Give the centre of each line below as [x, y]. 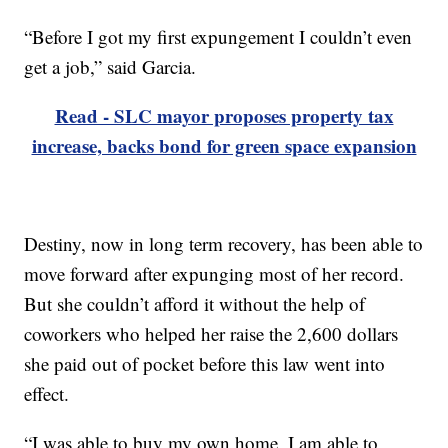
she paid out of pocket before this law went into [205, 364]
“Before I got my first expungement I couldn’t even [218, 37]
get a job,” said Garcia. [110, 67]
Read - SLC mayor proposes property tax [224, 116]
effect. [47, 394]
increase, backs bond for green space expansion [224, 146]
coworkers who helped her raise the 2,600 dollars [211, 334]
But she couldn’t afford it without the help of [195, 304]
